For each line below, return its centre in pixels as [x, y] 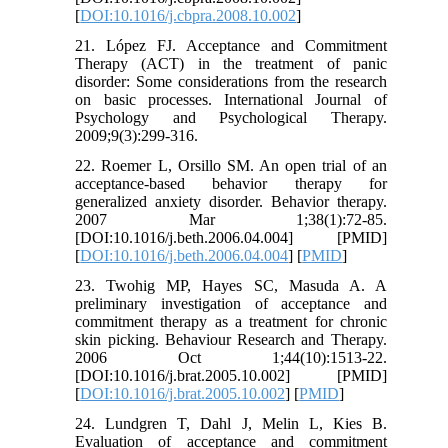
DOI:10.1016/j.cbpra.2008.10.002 [188, 16]
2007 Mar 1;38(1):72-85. [231, 220]
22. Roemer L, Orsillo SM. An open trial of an [231, 166]
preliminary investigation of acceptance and [231, 304]
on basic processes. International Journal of [231, 100]
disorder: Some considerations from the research [231, 82]
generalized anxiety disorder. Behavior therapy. [231, 202]
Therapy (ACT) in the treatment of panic [231, 64]
